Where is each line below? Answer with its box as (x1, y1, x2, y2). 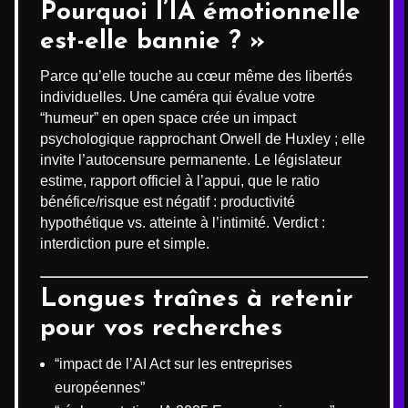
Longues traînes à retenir (40, 286, 353, 312)
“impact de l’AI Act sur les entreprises (55, 355, 292, 372)
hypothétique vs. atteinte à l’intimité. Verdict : (40, 214, 325, 230)
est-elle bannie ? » (40, 28, 265, 55)
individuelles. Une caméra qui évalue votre (40, 88, 315, 105)
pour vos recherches (40, 315, 282, 342)
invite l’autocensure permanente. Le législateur (40, 151, 342, 168)
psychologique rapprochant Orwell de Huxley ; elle (40, 130, 365, 147)
